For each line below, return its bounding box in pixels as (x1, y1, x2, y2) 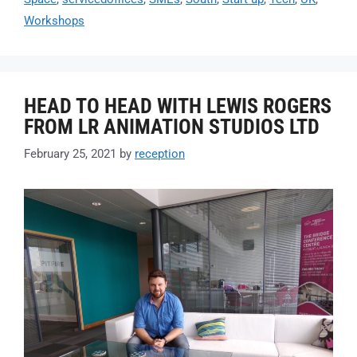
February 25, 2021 (24, 146, 116, 161)
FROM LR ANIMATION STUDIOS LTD (24, 115, 320, 139)
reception (135, 146, 185, 161)
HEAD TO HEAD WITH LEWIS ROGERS (24, 94, 331, 119)
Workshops (24, 14, 84, 29)
